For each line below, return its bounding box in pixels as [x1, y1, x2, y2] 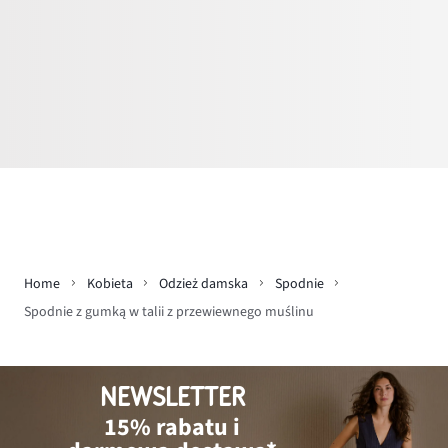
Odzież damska [159, 273, 248, 294]
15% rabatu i [104, 410, 241, 445]
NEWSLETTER [99, 383, 245, 412]
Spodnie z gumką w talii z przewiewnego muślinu [24, 302, 314, 323]
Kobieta [86, 273, 133, 294]
